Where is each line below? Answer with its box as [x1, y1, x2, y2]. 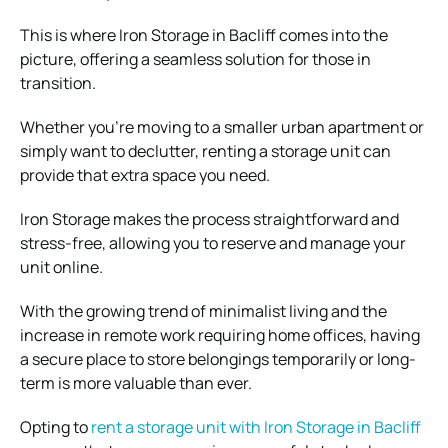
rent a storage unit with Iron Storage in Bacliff [91, 415, 421, 438]
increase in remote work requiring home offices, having [20, 323, 420, 346]
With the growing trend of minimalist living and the [20, 299, 387, 322]
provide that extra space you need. [20, 163, 270, 186]
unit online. [20, 255, 103, 278]
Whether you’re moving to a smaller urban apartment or [20, 115, 424, 138]
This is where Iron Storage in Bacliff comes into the [20, 23, 388, 46]
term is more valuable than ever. [20, 371, 252, 394]
